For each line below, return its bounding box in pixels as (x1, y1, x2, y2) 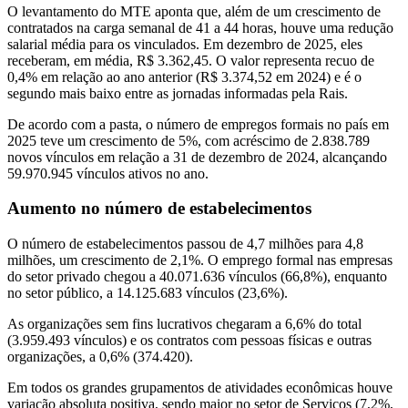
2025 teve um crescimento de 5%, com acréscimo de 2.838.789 (7, 132, 370, 148)
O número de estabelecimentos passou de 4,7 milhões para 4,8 (7, 236, 363, 252)
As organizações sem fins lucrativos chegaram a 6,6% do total (7, 316, 362, 332)
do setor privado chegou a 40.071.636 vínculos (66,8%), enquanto (7, 269, 387, 285)
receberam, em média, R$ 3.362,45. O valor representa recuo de (7, 52, 374, 68)
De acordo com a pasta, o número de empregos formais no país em (7, 116, 389, 132)
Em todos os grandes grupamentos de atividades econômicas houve (7, 380, 393, 396)
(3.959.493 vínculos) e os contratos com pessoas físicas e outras (7, 332, 372, 349)
